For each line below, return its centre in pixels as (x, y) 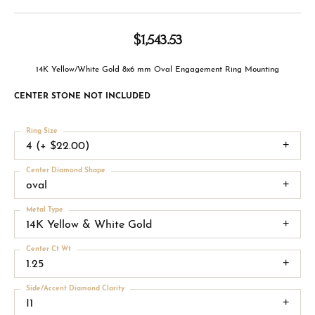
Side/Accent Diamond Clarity (75, 288)
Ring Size (42, 131)
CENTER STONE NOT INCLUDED (82, 96)
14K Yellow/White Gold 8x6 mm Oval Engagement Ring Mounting (157, 69)
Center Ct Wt (49, 249)
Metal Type (45, 210)
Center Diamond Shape (66, 170)
